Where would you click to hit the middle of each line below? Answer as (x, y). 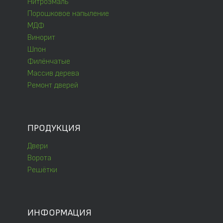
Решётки (42, 170)
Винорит (41, 38)
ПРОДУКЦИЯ (54, 128)
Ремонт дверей (53, 86)
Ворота (39, 158)
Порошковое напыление (68, 14)
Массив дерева (53, 74)
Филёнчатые (49, 62)
